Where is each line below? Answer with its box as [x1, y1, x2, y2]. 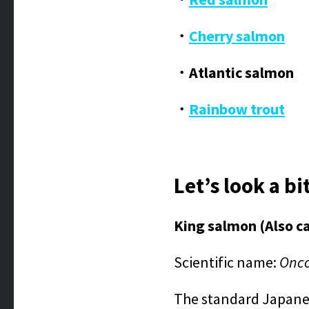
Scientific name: [174, 252, 279, 272]
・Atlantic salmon [174, 63, 294, 82]
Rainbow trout [189, 99, 285, 119]
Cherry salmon [189, 26, 285, 46]
